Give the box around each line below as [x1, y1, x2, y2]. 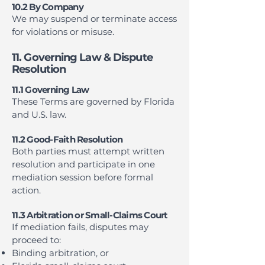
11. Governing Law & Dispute [12, 51, 153, 64]
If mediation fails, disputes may [12, 221, 148, 232]
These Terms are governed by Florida [12, 96, 174, 107]
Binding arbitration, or [12, 247, 109, 258]
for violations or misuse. [12, 26, 114, 37]
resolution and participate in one [12, 159, 155, 170]
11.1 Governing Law [12, 84, 89, 95]
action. [12, 185, 41, 196]
